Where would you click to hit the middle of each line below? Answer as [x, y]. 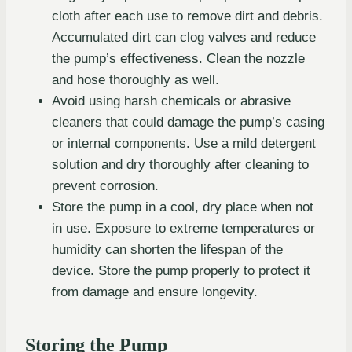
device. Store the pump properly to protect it [181, 270]
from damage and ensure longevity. [155, 291]
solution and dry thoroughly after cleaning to [180, 164]
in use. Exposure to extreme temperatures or [183, 228]
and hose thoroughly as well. [136, 79]
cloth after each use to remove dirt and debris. [187, 16]
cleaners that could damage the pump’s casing [188, 122]
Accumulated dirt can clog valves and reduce [184, 37]
